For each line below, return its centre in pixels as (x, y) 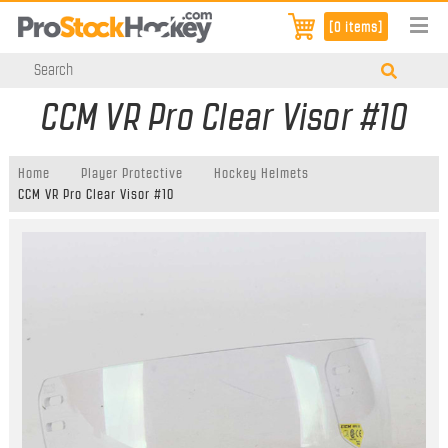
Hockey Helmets (261, 174)
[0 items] (356, 27)
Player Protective (131, 174)
